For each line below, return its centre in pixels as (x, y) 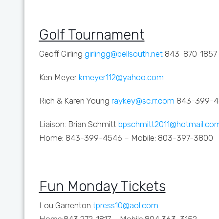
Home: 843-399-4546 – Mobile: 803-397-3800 (126, 138)
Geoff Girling (62, 54)
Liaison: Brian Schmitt (78, 124)
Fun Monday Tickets (102, 186)
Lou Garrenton (66, 205)
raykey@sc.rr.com (143, 101)
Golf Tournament (92, 35)
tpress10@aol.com (125, 205)
